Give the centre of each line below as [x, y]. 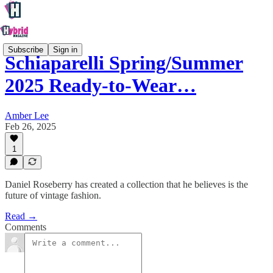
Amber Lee [27, 115]
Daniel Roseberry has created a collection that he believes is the [126, 184]
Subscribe [26, 49]
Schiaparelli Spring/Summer [124, 63]
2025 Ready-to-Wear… [101, 86]
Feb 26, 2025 [30, 126]
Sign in [65, 49]
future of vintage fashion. [53, 195]
